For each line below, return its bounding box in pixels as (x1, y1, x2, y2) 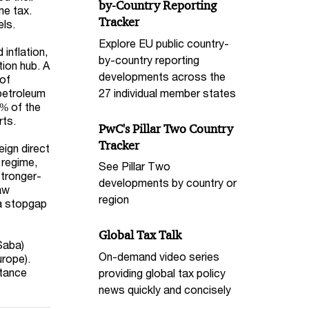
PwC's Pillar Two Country (99, 121, 234, 137)
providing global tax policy (99, 266, 226, 279)
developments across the (99, 69, 226, 83)
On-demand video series (99, 250, 220, 263)
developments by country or (99, 176, 237, 190)
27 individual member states (99, 86, 237, 99)
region (99, 192, 130, 206)
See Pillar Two (99, 159, 171, 173)
